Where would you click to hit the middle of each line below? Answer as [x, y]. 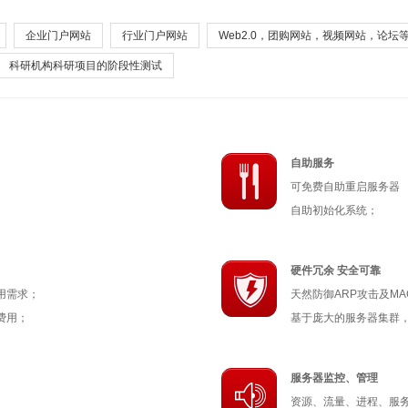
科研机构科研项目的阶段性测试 [86, 66]
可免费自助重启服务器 [346, 187]
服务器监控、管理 [335, 378]
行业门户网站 [155, 36]
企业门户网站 [58, 36]
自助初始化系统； [335, 210]
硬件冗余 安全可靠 [336, 270]
